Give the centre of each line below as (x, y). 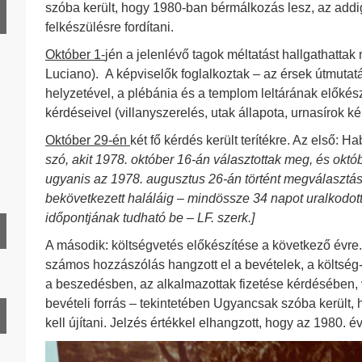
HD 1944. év (63, 139)
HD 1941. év (63, 57)
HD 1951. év (63, 332)
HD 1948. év (63, 249)
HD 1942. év (63, 84)
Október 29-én (88, 140)
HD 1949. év (63, 277)
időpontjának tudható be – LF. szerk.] (150, 218)
